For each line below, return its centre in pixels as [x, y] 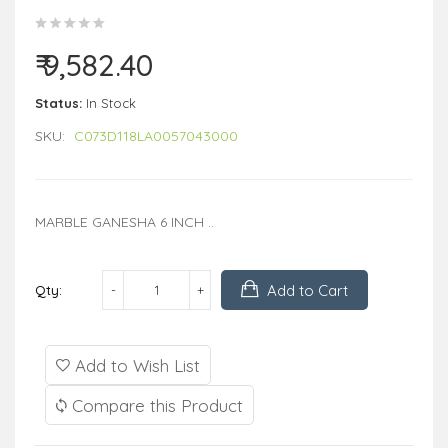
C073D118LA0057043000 [156, 135]
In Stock [111, 102]
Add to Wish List [135, 365]
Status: [58, 102]
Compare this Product [155, 405]
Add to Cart [307, 290]
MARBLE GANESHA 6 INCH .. [124, 221]
